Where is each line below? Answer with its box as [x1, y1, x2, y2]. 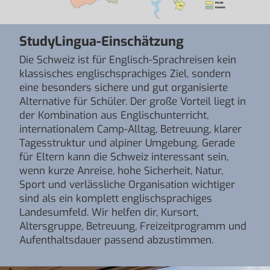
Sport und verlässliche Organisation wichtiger [19, 178, 235, 192]
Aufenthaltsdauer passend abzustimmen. [19, 233, 213, 247]
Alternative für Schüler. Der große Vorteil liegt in [19, 95, 246, 108]
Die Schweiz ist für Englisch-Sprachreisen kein [19, 53, 236, 67]
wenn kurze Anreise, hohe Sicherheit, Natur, [19, 164, 223, 178]
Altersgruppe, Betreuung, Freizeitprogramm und [19, 219, 246, 233]
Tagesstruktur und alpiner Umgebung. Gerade [19, 136, 235, 150]
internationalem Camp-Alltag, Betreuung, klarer [19, 122, 242, 136]
